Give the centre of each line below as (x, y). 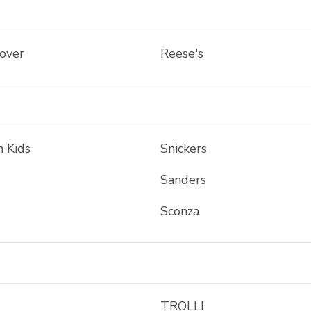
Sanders (183, 180)
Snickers (183, 149)
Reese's (182, 53)
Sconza (179, 211)
